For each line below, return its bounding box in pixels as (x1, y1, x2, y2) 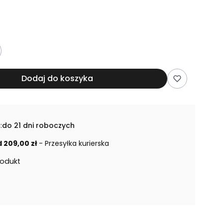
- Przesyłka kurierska (38, 138, 109, 148)
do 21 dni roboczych (1, 120, 75, 130)
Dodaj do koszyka (21, 73, 94, 84)
